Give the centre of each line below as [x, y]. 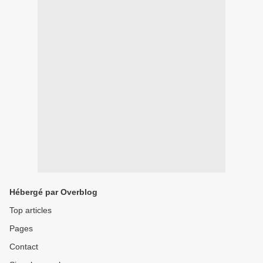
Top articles [31, 210]
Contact [24, 247]
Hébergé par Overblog [53, 192]
